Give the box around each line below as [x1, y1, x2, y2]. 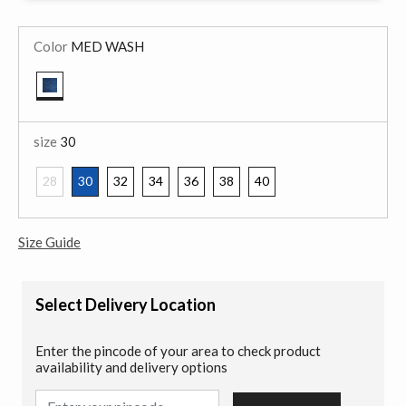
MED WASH [68, 38, 144, 54]
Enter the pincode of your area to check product [35, 342, 321, 359]
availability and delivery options [35, 358, 227, 375]
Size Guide [18, 233, 81, 250]
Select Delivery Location [35, 294, 216, 314]
